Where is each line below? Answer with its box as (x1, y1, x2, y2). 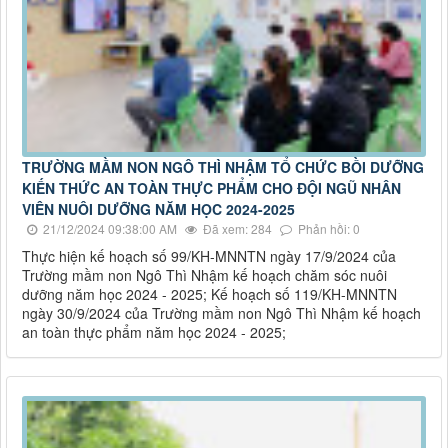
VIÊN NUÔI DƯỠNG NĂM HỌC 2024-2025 (22, 198, 295, 219)
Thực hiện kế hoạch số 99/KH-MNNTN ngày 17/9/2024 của (22, 245, 396, 266)
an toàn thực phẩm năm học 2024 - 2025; (22, 321, 286, 342)
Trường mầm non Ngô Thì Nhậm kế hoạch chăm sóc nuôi (22, 264, 387, 285)
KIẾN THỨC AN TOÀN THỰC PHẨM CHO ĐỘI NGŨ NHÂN (22, 177, 401, 198)
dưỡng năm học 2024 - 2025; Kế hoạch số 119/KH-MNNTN (22, 283, 397, 304)
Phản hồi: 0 (295, 219, 360, 237)
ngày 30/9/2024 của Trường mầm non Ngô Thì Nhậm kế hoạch (22, 302, 421, 323)
